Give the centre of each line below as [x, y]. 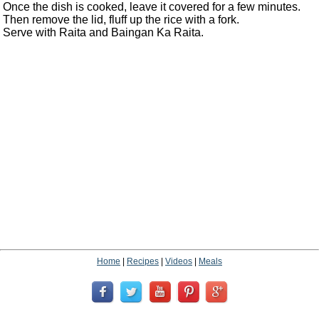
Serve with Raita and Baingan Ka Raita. [103, 33]
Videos [179, 262]
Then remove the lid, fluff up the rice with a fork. [121, 20]
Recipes [143, 262]
